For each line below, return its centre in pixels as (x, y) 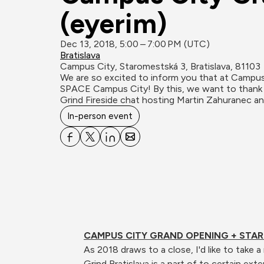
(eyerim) (113, 24)
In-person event (100, 116)
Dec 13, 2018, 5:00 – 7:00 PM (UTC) (135, 44)
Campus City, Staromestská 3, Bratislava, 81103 (160, 66)
